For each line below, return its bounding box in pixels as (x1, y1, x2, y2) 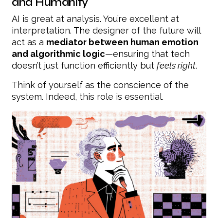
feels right (157, 60, 196, 71)
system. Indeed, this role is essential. (12, 91, 163, 102)
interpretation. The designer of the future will (12, 25, 200, 36)
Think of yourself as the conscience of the (12, 79, 189, 90)
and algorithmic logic (12, 48, 105, 59)
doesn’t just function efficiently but (12, 60, 157, 71)
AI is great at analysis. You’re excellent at (12, 13, 179, 24)
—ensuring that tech (105, 48, 190, 59)
